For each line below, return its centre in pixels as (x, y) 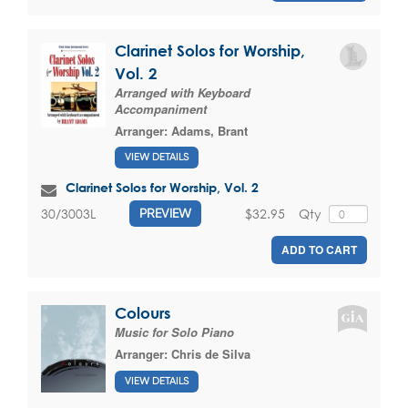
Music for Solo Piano (174, 332)
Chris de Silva (211, 354)
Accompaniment (161, 108)
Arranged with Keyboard (183, 92)
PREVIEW (165, 214)
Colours (143, 313)
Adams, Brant (209, 130)
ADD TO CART (319, 250)
